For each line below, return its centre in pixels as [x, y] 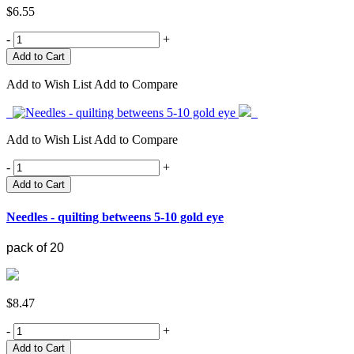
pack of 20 [35, 247]
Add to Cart [39, 185]
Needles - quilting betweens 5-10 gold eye [115, 217]
